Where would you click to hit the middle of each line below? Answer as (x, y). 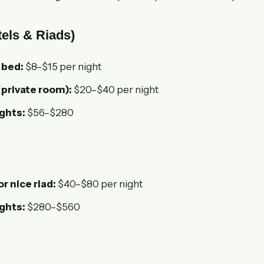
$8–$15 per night (62, 66)
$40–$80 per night (99, 184)
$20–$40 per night (115, 89)
